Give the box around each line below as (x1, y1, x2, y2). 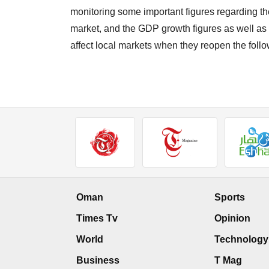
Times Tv (76, 213, 118, 224)
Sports (214, 192, 245, 203)
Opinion (214, 213, 250, 224)
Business (76, 255, 119, 266)
